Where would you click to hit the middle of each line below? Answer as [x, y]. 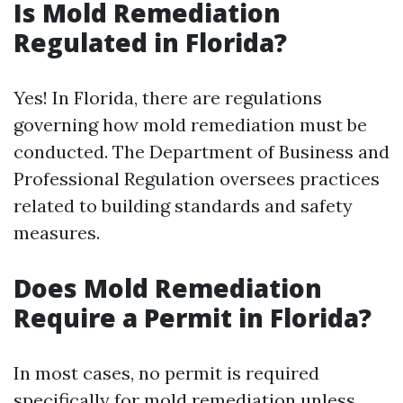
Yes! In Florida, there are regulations [168, 98]
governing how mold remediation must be [190, 125]
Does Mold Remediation [168, 288]
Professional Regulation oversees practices [197, 179]
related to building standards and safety [183, 206]
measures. [57, 233]
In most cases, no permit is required [166, 373]
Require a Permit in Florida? [193, 318]
